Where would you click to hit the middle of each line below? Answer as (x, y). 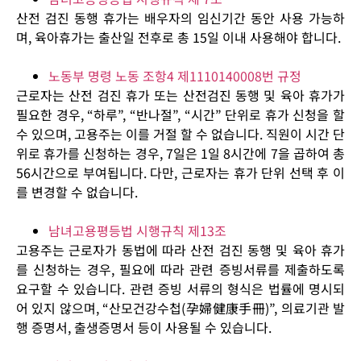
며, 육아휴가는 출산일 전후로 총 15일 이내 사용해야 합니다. (178, 37)
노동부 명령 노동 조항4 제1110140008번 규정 (176, 76)
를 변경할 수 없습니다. (77, 192)
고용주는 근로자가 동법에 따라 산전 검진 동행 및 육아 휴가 (180, 250)
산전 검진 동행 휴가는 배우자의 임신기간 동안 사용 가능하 (180, 18)
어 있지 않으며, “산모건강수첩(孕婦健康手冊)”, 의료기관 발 (180, 308)
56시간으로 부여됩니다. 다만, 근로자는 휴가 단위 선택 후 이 (180, 173)
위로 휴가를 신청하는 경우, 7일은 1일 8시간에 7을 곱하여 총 (180, 154)
